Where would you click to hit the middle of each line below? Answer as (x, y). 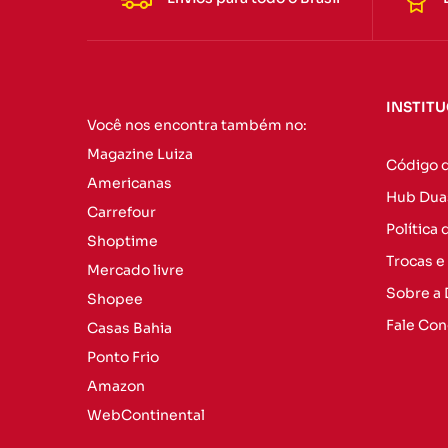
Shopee (115, 298)
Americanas (129, 182)
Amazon (116, 385)
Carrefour (121, 211)
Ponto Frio (123, 356)
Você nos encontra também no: (197, 124)
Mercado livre (135, 269)
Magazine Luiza (140, 153)
